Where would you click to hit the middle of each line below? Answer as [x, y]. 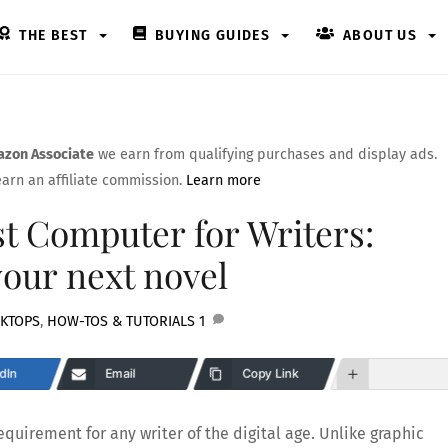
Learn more [223, 180]
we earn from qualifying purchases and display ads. [265, 154]
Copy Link [270, 374]
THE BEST [51, 35]
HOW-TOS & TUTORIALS [120, 322]
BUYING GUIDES [210, 35]
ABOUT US [378, 35]
